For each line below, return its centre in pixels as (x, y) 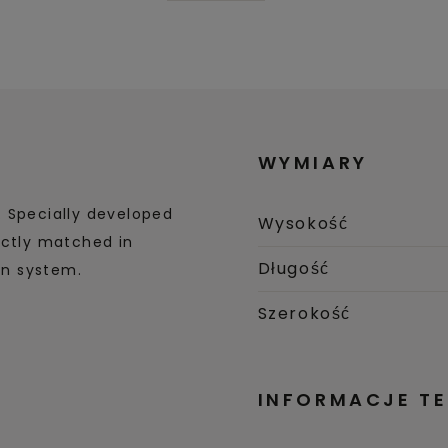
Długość (293, 268)
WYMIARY (312, 163)
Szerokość (304, 313)
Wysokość (303, 223)
